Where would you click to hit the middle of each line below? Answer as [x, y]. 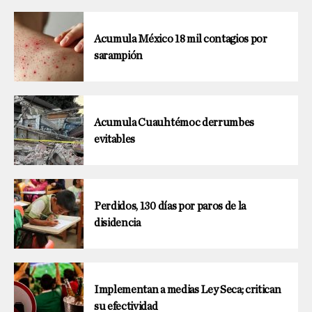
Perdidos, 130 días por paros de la [170, 206]
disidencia [117, 223]
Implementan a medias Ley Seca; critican [188, 290]
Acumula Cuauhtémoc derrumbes [174, 123]
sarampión [119, 56]
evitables [115, 140]
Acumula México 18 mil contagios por [181, 39]
